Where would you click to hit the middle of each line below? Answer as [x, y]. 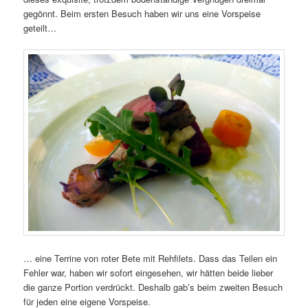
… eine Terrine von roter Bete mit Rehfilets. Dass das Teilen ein [151, 258]
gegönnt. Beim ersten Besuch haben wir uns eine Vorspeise [142, 14]
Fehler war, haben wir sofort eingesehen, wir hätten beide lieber [148, 272]
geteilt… [40, 28]
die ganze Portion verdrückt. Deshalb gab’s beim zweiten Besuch [153, 287]
